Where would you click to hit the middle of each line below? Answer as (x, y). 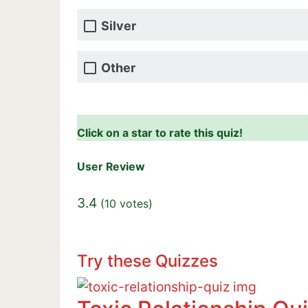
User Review (111, 167)
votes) (134, 203)
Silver (119, 26)
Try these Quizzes (147, 261)
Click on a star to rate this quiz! (160, 133)
